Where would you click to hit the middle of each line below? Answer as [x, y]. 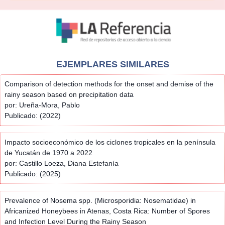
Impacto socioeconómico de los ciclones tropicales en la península [110, 142]
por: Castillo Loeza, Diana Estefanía [62, 163]
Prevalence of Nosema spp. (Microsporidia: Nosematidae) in [100, 200]
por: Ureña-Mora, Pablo [42, 105]
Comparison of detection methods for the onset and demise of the [109, 84]
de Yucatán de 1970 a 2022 [48, 152]
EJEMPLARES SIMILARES [113, 64]
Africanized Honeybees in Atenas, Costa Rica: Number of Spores [107, 211]
